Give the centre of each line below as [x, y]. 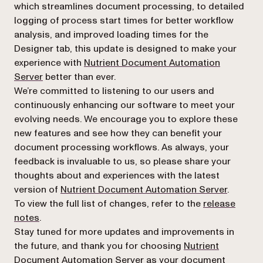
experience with [49, 63]
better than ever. [79, 77]
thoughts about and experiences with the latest [117, 176]
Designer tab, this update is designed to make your [125, 49]
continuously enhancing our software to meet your [124, 105]
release [219, 204]
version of [37, 190]
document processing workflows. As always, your [122, 147]
